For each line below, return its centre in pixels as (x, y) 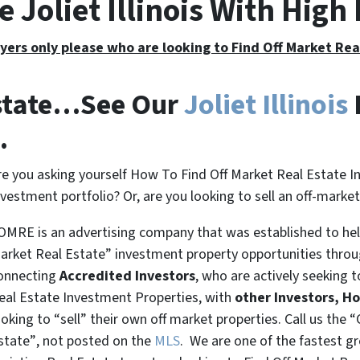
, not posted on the (95, 341)
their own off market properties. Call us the (218, 319)
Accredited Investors (127, 276)
